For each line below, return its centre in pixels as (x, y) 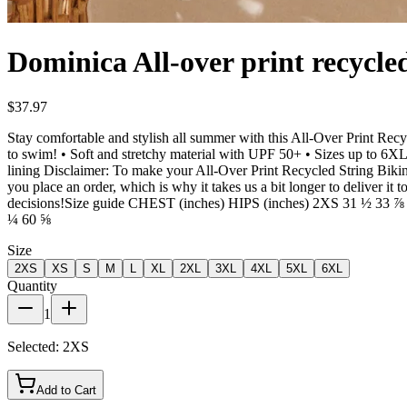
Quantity (32, 285)
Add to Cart (66, 390)
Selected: (33, 346)
